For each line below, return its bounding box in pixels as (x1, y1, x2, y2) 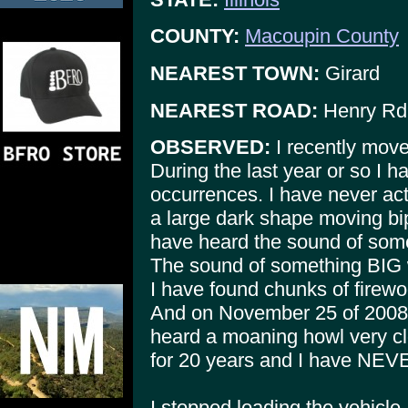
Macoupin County (245, 25, 399, 48)
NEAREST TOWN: (150, 61, 320, 85)
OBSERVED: (150, 136, 270, 159)
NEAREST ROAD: (150, 98, 318, 122)
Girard (320, 61, 380, 85)
